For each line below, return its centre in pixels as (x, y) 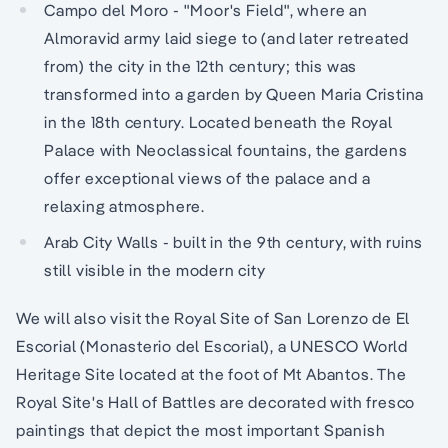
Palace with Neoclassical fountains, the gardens (226, 149)
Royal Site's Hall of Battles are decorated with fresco (216, 401)
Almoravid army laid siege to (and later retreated (227, 37)
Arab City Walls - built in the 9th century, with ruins (234, 241)
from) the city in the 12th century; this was (201, 65)
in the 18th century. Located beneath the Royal (218, 121)
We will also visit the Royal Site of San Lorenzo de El (213, 317)
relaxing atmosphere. (125, 205)
